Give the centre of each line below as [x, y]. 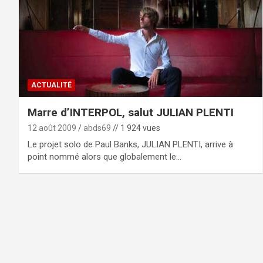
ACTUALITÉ [51, 85]
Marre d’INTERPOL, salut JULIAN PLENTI [131, 112]
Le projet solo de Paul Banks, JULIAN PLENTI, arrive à [130, 144]
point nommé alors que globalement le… [104, 156]
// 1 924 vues [136, 128]
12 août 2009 [52, 128]
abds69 [97, 128]
